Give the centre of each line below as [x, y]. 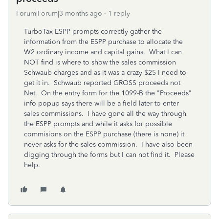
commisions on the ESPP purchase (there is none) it [104, 134]
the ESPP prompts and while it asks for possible [98, 124]
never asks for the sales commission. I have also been [108, 144]
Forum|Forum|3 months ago [59, 13]
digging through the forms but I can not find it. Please [109, 155]
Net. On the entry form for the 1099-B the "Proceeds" [108, 93]
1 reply [119, 13]
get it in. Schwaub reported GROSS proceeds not [102, 83]
